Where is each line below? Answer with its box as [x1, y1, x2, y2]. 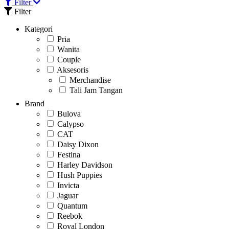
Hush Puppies [57, 170, 102, 179]
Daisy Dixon [57, 140, 99, 149]
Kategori [25, 24, 53, 33]
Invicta [57, 180, 79, 190]
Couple [57, 55, 81, 64]
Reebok [57, 211, 82, 220]
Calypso [57, 119, 84, 128]
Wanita [57, 44, 80, 54]
